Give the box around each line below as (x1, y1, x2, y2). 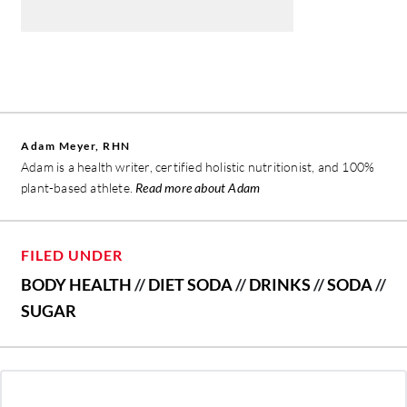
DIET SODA (148, 273, 233, 294)
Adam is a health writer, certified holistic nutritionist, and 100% (21, 158, 375, 174)
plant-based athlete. (21, 179, 136, 195)
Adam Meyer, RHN (21, 138, 131, 153)
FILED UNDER (21, 245, 123, 263)
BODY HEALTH (21, 273, 132, 294)
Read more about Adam (135, 179, 261, 195)
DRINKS (249, 273, 311, 294)
